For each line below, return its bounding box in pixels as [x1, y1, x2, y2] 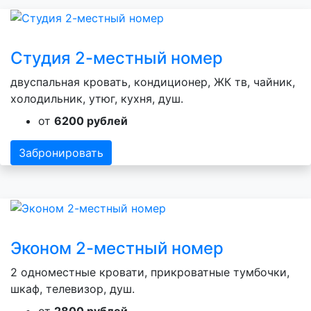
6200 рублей [54, 114, 128, 128]
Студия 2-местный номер [10, 48, 223, 69]
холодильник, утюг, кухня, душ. [10, 92, 183, 106]
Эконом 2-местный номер [10, 237, 224, 258]
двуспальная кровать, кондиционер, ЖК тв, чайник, [10, 75, 295, 90]
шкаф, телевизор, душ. [10, 281, 135, 296]
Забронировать [19, 146, 103, 160]
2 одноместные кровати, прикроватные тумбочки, [10, 264, 289, 279]
